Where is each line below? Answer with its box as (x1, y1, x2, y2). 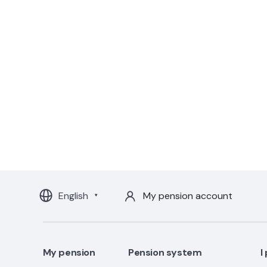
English (58, 189, 88, 202)
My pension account (143, 189, 233, 202)
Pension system (128, 246, 202, 259)
